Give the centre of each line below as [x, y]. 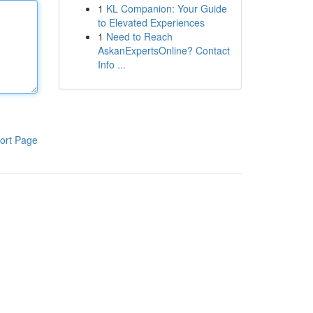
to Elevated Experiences [151, 22]
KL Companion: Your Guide [166, 8]
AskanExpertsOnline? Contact [163, 50]
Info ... [111, 64]
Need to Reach [139, 36]
